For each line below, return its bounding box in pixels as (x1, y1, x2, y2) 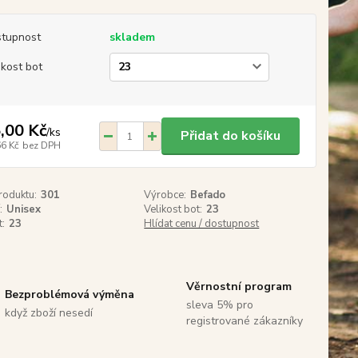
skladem (109, 30, 155, 45)
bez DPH (22, 138, 61, 152)
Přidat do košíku (180, 127, 280, 145)
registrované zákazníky (186, 313, 304, 328)
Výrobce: (144, 188, 187, 202)
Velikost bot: (144, 202, 203, 217)
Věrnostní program (186, 279, 292, 294)
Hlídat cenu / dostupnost (144, 217, 260, 231)
